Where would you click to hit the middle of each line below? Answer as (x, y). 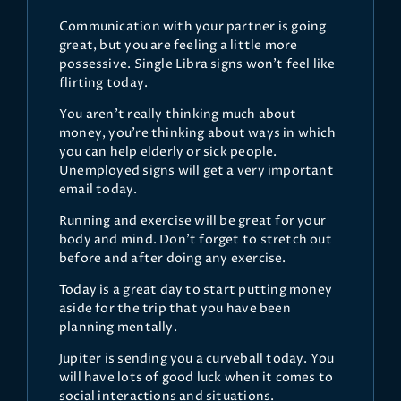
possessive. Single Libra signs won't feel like (197, 64)
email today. (98, 190)
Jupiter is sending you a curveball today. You (197, 359)
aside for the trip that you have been (175, 309)
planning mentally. (118, 328)
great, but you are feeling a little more (179, 46)
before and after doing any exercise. (173, 259)
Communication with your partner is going (193, 27)
